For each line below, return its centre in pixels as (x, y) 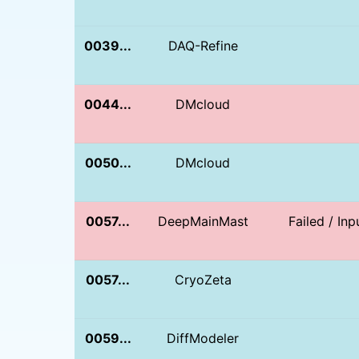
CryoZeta (203, 279)
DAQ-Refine (203, 45)
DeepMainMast (203, 221)
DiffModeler (203, 338)
